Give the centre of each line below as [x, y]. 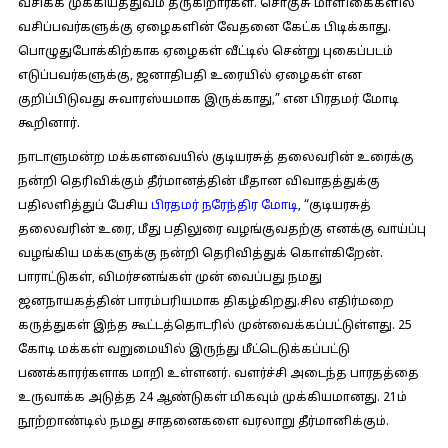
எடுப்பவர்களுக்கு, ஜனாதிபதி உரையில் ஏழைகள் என [189, 76]
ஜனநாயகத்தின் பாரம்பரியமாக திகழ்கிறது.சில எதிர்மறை [205, 302]
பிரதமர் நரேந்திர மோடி [224, 206]
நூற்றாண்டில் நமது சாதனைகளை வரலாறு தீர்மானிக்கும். [203, 422]
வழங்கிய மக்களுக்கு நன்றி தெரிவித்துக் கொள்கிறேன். [200, 254]
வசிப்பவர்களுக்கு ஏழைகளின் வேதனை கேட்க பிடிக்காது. [204, 28]
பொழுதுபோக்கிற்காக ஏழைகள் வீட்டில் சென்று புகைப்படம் [205, 52]
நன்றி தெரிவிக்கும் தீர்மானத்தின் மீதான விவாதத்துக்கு [198, 182]
